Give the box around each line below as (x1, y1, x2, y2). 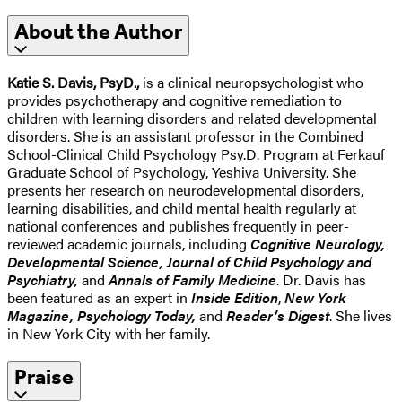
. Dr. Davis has (276, 268, 366, 290)
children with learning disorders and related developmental (7, 107, 377, 128)
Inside (191, 286, 231, 308)
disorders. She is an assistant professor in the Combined (7, 125, 363, 146)
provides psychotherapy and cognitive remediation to (7, 89, 342, 110)
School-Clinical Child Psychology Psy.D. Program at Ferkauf (7, 143, 385, 164)
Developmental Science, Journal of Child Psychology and (7, 250, 371, 272)
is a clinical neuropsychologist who (139, 71, 363, 92)
